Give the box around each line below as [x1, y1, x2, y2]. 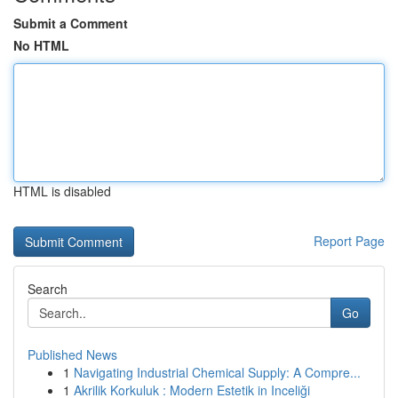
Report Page [314, 232, 385, 250]
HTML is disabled [13, 182, 111, 200]
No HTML [13, 36, 69, 54]
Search [28, 280, 68, 298]
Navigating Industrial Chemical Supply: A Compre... [74, 363, 361, 381]
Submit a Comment [13, 14, 128, 32]
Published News [28, 346, 117, 363]
